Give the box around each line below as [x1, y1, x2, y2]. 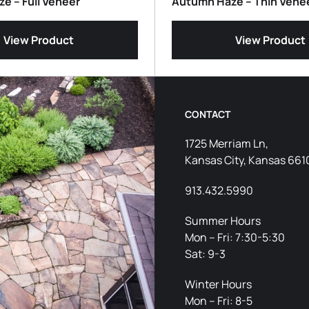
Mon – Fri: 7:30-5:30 [185, 229, 285, 245]
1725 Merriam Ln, [185, 135, 268, 151]
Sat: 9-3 [185, 246, 226, 261]
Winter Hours [185, 276, 252, 292]
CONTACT [185, 107, 230, 121]
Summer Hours [185, 212, 261, 228]
